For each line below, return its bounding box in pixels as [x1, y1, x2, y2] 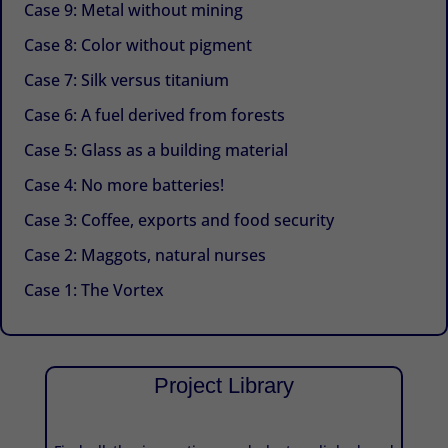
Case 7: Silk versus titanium [24, 68, 230, 91]
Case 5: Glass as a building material [24, 138, 289, 161]
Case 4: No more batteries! [24, 173, 225, 196]
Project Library [153, 373, 294, 399]
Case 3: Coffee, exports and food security [24, 208, 335, 231]
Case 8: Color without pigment [24, 33, 253, 56]
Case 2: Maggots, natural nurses [24, 243, 267, 266]
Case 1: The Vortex [24, 278, 165, 301]
